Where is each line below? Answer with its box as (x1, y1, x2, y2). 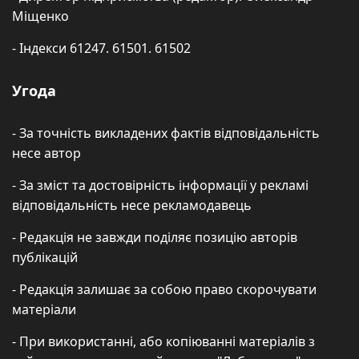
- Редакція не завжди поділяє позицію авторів (12, 228, 297, 247)
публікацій (12, 248, 78, 267)
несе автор (12, 144, 81, 163)
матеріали (12, 301, 76, 319)
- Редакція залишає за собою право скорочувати (12, 280, 317, 299)
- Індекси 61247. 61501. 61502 (12, 39, 191, 58)
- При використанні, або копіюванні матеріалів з (12, 333, 315, 351)
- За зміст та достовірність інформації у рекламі (12, 176, 309, 195)
